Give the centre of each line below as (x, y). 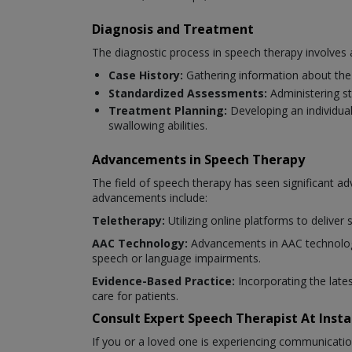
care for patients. (135, 296)
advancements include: (150, 198)
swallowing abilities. (158, 126)
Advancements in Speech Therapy (198, 160)
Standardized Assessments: (189, 93)
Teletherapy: (128, 221)
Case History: (146, 75)
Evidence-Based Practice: (165, 281)
